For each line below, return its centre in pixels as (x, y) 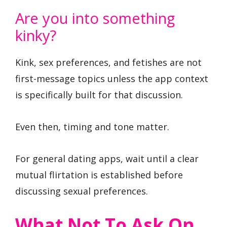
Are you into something (95, 18)
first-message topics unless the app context (112, 79)
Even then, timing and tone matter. (92, 126)
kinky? (36, 35)
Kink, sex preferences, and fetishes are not (108, 63)
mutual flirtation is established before (99, 175)
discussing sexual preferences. (82, 191)
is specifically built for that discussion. (99, 95)
